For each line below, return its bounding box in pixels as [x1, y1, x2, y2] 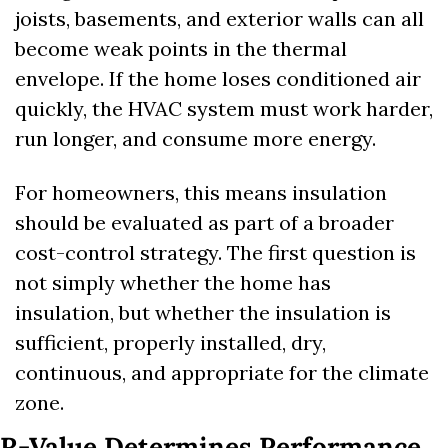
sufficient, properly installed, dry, [15, 330, 326, 356]
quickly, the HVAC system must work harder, [15, 96, 433, 122]
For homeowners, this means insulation [15, 180, 387, 206]
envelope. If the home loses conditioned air [15, 66, 421, 92]
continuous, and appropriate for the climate [15, 360, 429, 386]
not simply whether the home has [15, 270, 331, 296]
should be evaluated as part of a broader [15, 210, 394, 236]
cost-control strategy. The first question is [15, 240, 416, 266]
